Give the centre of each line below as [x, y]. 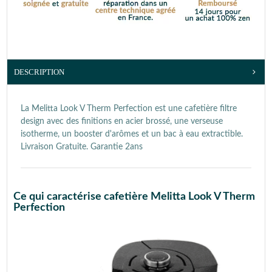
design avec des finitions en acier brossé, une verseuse [122, 122]
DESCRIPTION [39, 72]
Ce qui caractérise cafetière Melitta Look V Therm [134, 197]
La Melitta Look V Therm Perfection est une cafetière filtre [129, 109]
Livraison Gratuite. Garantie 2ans [82, 147]
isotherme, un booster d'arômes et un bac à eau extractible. [132, 134]
